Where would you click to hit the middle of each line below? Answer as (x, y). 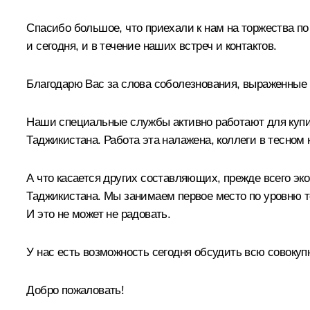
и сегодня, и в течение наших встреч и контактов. (152, 46)
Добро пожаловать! (75, 290)
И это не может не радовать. (99, 214)
